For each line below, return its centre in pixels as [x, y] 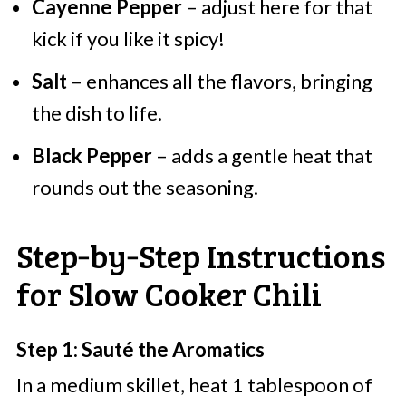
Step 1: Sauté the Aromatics [140, 350]
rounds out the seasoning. [145, 188]
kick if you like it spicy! [128, 39]
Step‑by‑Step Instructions [200, 256]
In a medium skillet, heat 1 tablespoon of [194, 385]
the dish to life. [97, 113]
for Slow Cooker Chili [169, 294]
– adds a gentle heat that [262, 156]
